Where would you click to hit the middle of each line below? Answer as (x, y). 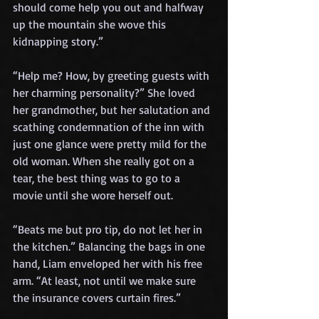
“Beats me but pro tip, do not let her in (109, 229)
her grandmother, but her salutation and (113, 109)
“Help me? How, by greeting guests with (113, 75)
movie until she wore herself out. (93, 195)
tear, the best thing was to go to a (98, 178)
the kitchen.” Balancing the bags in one (110, 246)
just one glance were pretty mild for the (111, 143)
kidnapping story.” (58, 41)
